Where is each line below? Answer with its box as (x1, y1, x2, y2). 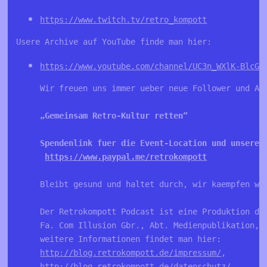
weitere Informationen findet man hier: (40, 234, 226, 244)
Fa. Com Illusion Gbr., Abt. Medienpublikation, (40, 220, 265, 230)
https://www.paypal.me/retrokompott (45, 151, 207, 162)
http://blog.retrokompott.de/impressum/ (40, 247, 222, 257)
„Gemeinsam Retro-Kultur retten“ (40, 110, 188, 120)
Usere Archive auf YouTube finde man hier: (16, 36, 212, 46)
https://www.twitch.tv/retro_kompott (40, 14, 207, 24)
